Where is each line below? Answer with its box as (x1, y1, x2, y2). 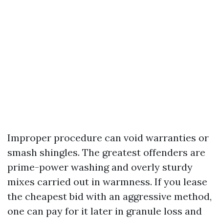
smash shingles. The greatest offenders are (7, 146, 205, 158)
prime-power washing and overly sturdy (7, 161, 193, 173)
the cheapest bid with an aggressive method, (7, 190, 212, 202)
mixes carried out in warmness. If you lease (7, 175, 207, 188)
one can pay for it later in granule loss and (7, 205, 202, 217)
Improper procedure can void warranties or (7, 131, 209, 144)
